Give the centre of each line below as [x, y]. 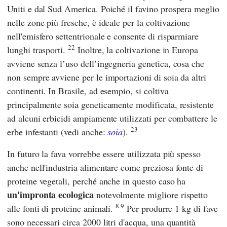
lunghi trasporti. [38, 50]
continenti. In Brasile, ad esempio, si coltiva [88, 91]
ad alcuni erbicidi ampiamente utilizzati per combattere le [112, 118]
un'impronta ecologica [50, 195]
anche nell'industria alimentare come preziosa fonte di [105, 167]
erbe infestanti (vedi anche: [58, 132]
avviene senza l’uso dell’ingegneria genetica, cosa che [106, 64]
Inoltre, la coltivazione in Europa [137, 50]
